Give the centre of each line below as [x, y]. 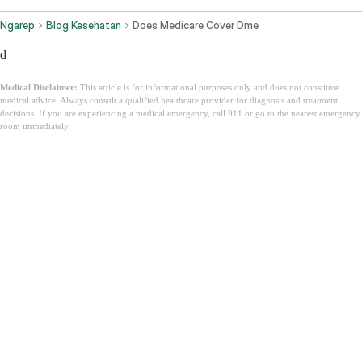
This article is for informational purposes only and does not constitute [208, 88]
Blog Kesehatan [84, 26]
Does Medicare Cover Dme [196, 26]
